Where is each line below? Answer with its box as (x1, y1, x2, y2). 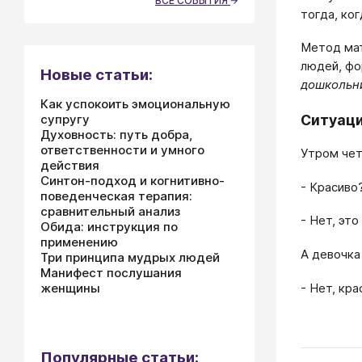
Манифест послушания (40, 265, 182, 280)
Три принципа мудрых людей (40, 250, 220, 265)
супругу (40, 112, 90, 127)
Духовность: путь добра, (40, 127, 192, 142)
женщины (40, 280, 100, 296)
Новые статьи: (40, 65, 153, 84)
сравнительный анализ (40, 204, 180, 219)
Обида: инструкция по (40, 219, 178, 234)
